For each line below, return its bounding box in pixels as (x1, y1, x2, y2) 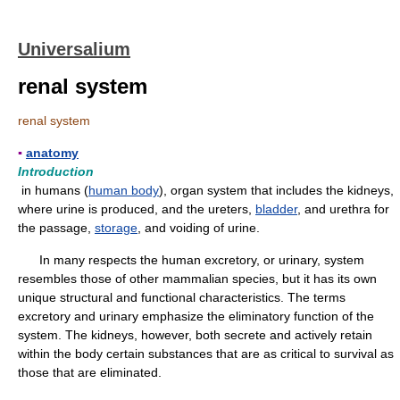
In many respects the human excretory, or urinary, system (18, 253, 364, 267)
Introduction (18, 164, 94, 179)
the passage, (18, 221, 95, 235)
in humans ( (18, 183, 88, 197)
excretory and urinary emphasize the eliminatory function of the (18, 309, 374, 323)
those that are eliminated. (18, 365, 162, 379)
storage (95, 221, 137, 235)
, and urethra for (297, 202, 389, 216)
